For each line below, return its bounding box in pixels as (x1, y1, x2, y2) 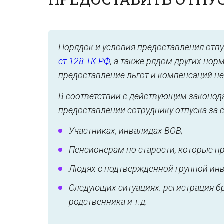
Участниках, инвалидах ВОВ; (69, 125, 183, 136)
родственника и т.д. (69, 196, 147, 207)
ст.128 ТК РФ (58, 56, 110, 66)
